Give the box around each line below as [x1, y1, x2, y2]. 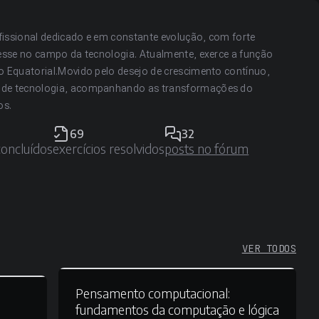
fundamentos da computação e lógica [75, 300, 279, 318]
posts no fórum [164, 140, 249, 157]
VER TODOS [241, 242, 296, 255]
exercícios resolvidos [53, 140, 165, 157]
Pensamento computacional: [75, 284, 230, 301]
